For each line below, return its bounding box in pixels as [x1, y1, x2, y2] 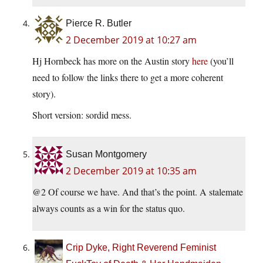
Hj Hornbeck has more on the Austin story [32, 55, 192, 68]
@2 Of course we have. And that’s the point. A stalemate [32, 186, 243, 198]
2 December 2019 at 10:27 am [66, 33, 197, 47]
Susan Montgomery [66, 149, 147, 160]
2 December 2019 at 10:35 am [66, 164, 197, 178]
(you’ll [208, 55, 234, 68]
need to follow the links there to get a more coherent [32, 71, 223, 84]
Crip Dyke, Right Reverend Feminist [66, 242, 216, 253]
